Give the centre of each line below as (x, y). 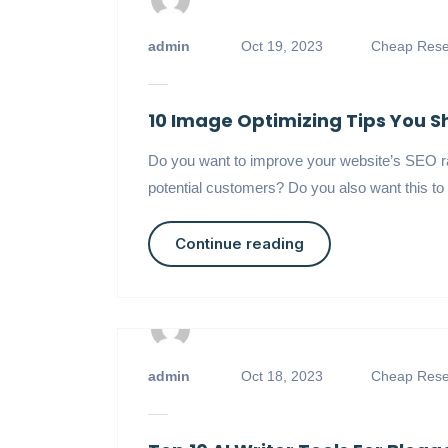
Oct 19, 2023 (281, 46)
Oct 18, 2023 (281, 376)
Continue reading (239, 243)
